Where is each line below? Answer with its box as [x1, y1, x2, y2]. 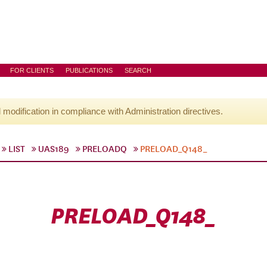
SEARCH [125, 67, 151, 74]
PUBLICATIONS [66, 67, 113, 74]
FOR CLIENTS [10, 67, 54, 74]
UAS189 [38, 144, 69, 154]
